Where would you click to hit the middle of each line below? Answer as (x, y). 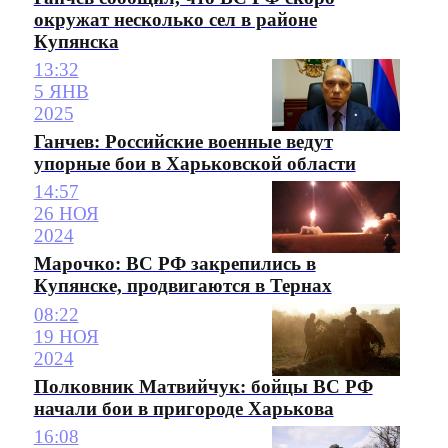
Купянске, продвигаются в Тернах (182, 286)
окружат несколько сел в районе (175, 19)
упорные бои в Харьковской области (194, 164)
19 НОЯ (66, 336)
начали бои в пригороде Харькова (183, 408)
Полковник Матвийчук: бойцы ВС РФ (203, 386)
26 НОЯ (66, 214)
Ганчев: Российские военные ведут (183, 142)
